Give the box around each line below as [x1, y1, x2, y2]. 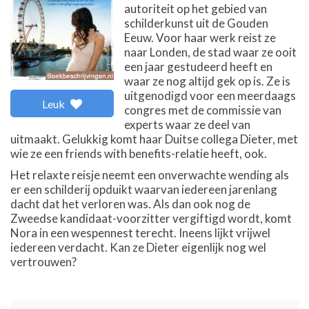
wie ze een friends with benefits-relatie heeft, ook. [10, 146, 267, 161]
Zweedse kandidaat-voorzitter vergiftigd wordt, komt [10, 211, 292, 226]
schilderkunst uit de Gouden [124, 16, 268, 30]
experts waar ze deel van [124, 117, 250, 132]
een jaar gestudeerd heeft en [124, 59, 272, 74]
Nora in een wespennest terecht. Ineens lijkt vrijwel [10, 226, 270, 240]
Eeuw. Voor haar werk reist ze [124, 30, 276, 45]
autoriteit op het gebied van [124, 1, 267, 16]
